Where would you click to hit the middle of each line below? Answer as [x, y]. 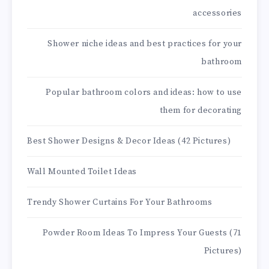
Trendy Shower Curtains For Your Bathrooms [120, 203]
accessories [217, 14]
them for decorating [201, 111]
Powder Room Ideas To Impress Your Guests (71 [142, 233]
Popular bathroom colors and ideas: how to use [144, 93]
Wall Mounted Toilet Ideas [82, 172]
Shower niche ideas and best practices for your [145, 44]
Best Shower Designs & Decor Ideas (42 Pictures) [129, 141]
